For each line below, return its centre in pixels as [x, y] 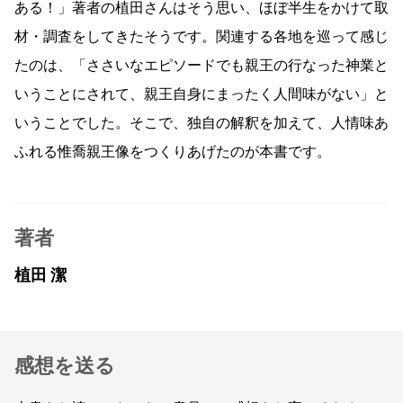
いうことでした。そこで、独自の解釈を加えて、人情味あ [201, 123]
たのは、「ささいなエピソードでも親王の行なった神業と [201, 65]
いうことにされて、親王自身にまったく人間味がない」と [201, 94]
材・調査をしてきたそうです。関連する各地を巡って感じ [201, 36]
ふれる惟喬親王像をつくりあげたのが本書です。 [173, 152]
